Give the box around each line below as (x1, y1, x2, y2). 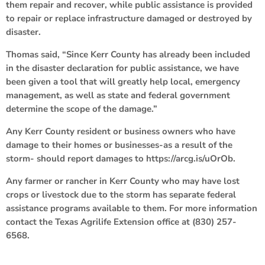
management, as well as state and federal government (6, 89, 230, 101)
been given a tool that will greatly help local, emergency (6, 75, 240, 88)
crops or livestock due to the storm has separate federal (6, 188, 236, 201)
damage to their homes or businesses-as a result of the (6, 138, 232, 151)
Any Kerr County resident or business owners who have (6, 125, 235, 137)
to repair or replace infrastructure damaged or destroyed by (6, 12, 252, 24)
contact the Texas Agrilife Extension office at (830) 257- (6, 215, 237, 228)
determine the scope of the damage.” (6, 102, 157, 115)
